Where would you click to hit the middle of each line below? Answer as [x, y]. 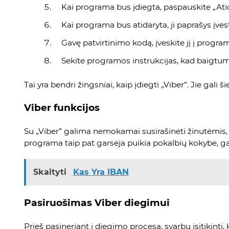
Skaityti [51, 172]
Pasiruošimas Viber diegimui [97, 202]
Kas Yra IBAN [101, 172]
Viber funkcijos [62, 107]
